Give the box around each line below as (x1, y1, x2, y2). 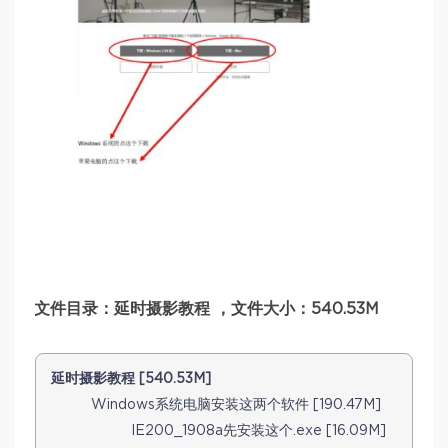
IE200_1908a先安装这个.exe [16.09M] (131, 423, 386, 438)
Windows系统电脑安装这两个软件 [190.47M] (91, 397, 381, 412)
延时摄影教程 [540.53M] (51, 371, 211, 386)
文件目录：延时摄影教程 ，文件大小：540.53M (34, 300, 379, 317)
